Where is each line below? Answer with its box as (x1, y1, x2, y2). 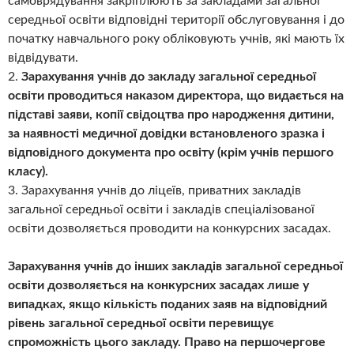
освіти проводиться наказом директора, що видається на (8, 89, 344, 103)
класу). (8, 165, 48, 179)
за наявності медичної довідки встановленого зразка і (8, 127, 325, 141)
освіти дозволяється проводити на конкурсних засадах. (8, 222, 331, 235)
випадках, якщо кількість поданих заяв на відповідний (8, 298, 327, 311)
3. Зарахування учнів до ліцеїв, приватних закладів (8, 184, 301, 198)
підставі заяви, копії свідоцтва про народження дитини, (8, 108, 334, 122)
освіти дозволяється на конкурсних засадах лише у (8, 279, 309, 292)
